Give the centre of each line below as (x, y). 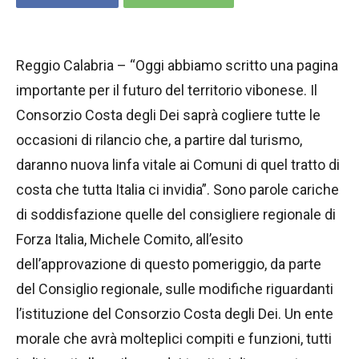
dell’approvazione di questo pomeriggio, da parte (169, 264)
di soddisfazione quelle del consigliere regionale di (176, 215)
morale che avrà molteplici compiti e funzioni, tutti (174, 339)
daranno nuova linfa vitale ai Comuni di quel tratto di (178, 165)
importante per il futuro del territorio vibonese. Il (167, 91)
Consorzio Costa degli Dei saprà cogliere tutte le (168, 115)
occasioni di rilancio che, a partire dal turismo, (159, 140)
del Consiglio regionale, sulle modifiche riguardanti (175, 289)
